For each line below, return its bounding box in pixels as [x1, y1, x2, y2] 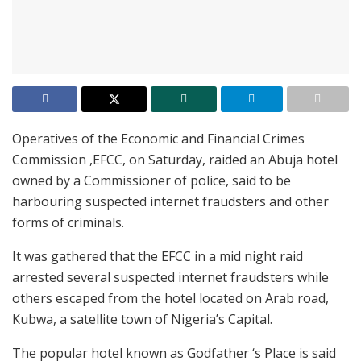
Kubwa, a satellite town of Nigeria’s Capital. [12, 309, 272, 328]
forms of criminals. [12, 213, 124, 231]
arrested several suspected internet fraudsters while [12, 268, 329, 286]
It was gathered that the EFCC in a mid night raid [12, 247, 303, 265]
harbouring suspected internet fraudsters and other [12, 192, 329, 210]
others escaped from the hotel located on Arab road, [12, 288, 329, 307]
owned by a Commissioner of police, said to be [12, 171, 291, 189]
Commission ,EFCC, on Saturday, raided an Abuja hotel [12, 150, 338, 168]
